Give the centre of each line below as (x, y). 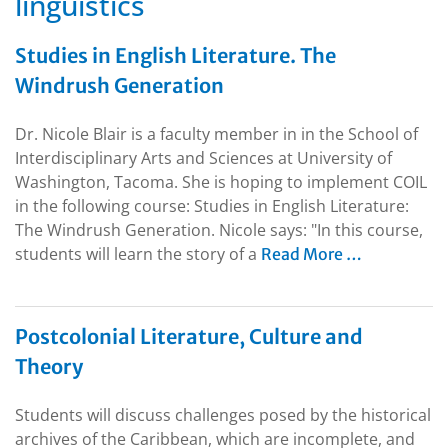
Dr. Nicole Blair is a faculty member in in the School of (216, 134)
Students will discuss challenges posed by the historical (223, 415)
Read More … (311, 254)
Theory (49, 367)
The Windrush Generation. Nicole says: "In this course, (219, 230)
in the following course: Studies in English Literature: (212, 206)
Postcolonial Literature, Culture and (189, 337)
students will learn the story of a (138, 254)
